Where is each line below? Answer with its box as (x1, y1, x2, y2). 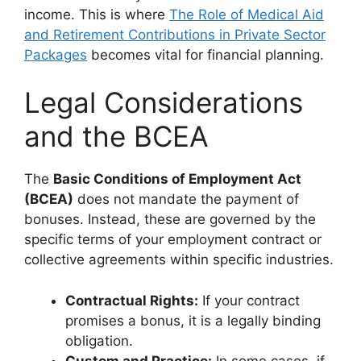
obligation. (65, 332, 133, 349)
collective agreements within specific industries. (24, 251, 334, 268)
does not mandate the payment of (73, 191, 299, 207)
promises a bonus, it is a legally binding (65, 312, 321, 329)
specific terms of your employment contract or (24, 231, 322, 247)
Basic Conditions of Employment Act (53, 171, 301, 187)
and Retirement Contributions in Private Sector (24, 26, 326, 43)
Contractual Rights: (65, 292, 198, 309)
